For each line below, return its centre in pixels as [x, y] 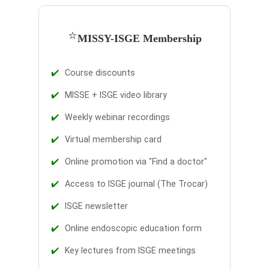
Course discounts [100, 73]
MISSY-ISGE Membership [139, 38]
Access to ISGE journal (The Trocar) [136, 184]
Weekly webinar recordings [117, 117]
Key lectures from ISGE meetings [130, 250]
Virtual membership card [113, 139]
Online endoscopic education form [133, 228]
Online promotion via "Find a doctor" [136, 162]
